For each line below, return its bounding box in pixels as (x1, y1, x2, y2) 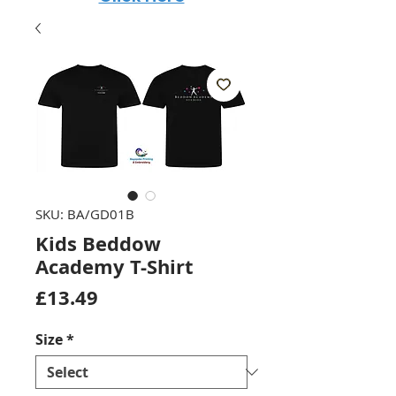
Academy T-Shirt (35, 253, 194, 280)
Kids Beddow (35, 230, 161, 257)
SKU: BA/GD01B (35, 205, 134, 223)
